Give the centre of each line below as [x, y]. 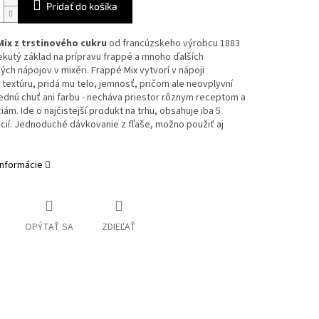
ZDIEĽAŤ [119, 228]
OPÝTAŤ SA [49, 228]
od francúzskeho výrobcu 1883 [173, 44]
